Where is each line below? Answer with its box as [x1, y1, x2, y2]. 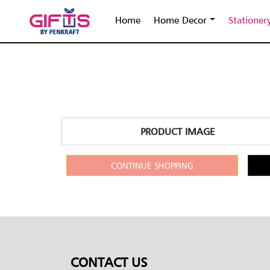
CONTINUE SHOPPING [111, 160, 193, 171]
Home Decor [154, 13, 207, 26]
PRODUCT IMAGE [140, 125, 215, 138]
